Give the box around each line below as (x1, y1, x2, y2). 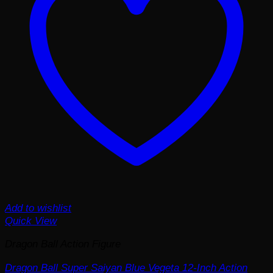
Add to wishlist (5, 201, 71, 214)
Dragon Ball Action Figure (5, 238, 121, 250)
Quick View (5, 214, 57, 227)
